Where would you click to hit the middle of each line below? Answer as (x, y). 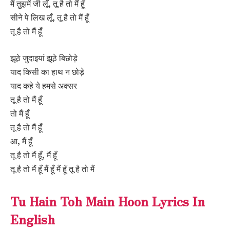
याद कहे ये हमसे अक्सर (44, 85)
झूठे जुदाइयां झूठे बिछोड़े (44, 57)
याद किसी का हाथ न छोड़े (47, 71)
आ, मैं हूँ (21, 141)
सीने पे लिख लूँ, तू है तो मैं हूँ (50, 17)
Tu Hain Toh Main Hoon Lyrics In (108, 201)
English (33, 219)
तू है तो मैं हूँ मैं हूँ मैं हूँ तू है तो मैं (52, 168)
